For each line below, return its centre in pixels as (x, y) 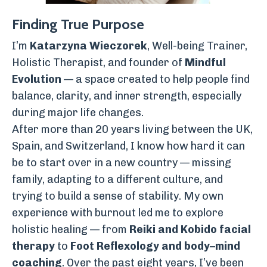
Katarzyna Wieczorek (89, 46)
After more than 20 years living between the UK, (132, 129)
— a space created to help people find (156, 79)
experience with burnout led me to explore (118, 213)
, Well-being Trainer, (197, 46)
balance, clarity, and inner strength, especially (127, 96)
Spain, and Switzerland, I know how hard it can (128, 146)
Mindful (205, 63)
